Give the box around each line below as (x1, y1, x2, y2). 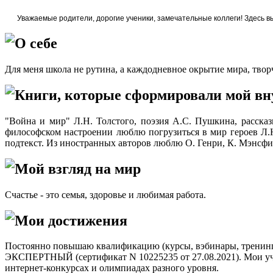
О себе (15, 35, 57, 52)
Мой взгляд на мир (15, 160, 141, 177)
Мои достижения (15, 212, 127, 229)
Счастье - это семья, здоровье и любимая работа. (5, 189, 206, 200)
